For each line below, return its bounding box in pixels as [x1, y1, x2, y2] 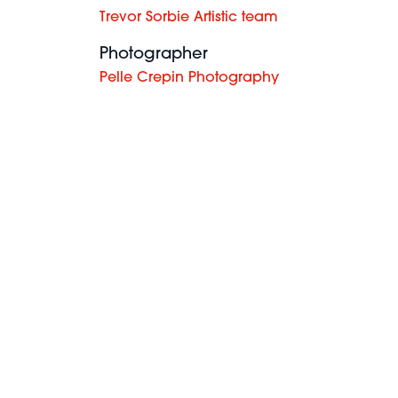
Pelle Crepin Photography [99, 71, 279, 85]
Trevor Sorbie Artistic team [99, 11, 278, 25]
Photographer [99, 46, 208, 63]
